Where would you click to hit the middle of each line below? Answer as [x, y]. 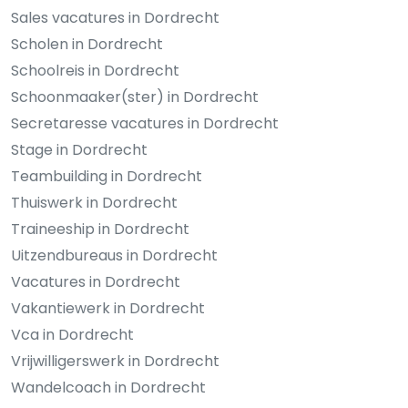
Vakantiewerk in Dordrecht [108, 308]
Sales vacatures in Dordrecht [115, 17]
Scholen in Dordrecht [87, 44]
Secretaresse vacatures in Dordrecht [145, 123]
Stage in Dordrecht [79, 149]
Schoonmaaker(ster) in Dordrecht [135, 97]
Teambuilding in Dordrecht [107, 176]
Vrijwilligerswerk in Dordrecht [115, 361]
